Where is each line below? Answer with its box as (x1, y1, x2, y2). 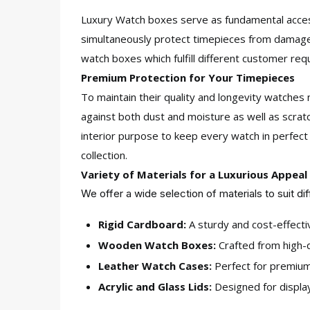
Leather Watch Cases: (98, 259, 212, 273)
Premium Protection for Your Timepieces (81, 71, 295, 84)
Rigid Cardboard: (98, 217, 186, 231)
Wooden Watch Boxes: (98, 238, 216, 252)
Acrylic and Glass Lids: (98, 280, 212, 293)
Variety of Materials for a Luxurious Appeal (81, 167, 307, 181)
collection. (81, 148, 127, 162)
